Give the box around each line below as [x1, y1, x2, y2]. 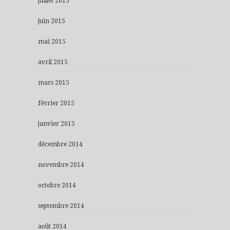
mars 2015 [38, 79, 69, 87]
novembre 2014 [38, 161, 84, 169]
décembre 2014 [38, 141, 83, 148]
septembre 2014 [38, 202, 84, 210]
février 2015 [38, 100, 74, 107]
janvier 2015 [38, 120, 75, 128]
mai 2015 [38, 38, 66, 46]
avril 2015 [38, 59, 68, 66]
